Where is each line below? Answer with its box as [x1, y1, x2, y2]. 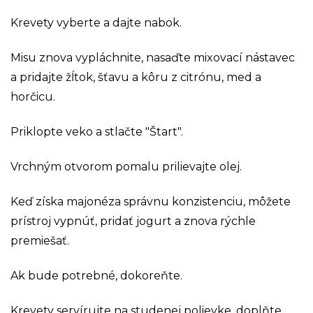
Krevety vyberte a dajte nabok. [10, 15, 182, 29]
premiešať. [10, 233, 69, 247]
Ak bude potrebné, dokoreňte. [10, 268, 182, 282]
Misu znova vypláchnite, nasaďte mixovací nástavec [10, 50, 295, 64]
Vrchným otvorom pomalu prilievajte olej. [10, 159, 242, 173]
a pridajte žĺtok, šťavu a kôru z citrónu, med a [10, 70, 261, 84]
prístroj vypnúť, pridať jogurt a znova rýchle [10, 214, 256, 228]
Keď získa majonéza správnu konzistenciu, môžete [10, 194, 291, 208]
